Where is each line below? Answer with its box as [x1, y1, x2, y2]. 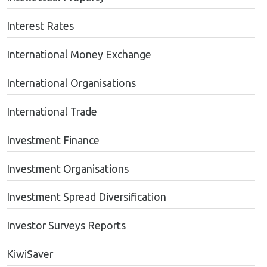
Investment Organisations [6, 163, 129, 175]
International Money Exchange [6, 49, 151, 61]
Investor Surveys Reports [6, 220, 126, 232]
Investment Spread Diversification [6, 191, 166, 203]
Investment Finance [6, 134, 100, 146]
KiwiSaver [6, 249, 53, 260]
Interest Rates [6, 20, 74, 32]
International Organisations [6, 77, 136, 89]
